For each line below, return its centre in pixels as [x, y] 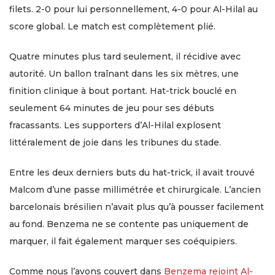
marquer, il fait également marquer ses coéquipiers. [123, 242]
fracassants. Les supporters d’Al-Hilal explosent [115, 126]
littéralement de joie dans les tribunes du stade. [115, 143]
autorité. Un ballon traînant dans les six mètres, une [124, 74]
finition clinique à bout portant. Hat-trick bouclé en [123, 91]
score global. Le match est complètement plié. [112, 27]
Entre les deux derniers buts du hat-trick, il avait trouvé [132, 173]
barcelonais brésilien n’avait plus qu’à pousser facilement [137, 207]
